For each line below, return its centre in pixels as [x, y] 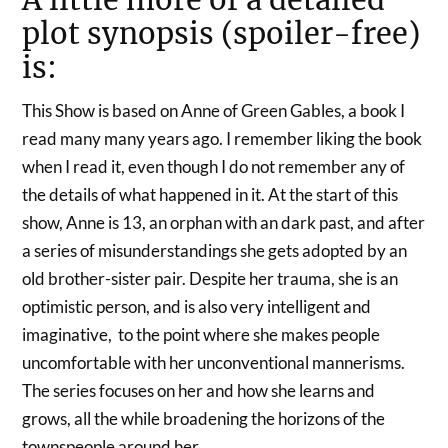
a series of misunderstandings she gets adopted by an [215, 250]
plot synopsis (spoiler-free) [221, 33]
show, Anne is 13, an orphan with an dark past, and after [224, 222]
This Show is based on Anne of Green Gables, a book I [214, 110]
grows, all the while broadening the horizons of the [204, 418]
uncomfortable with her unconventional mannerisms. [214, 362]
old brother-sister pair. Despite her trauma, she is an [210, 278]
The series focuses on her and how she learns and [199, 390]
